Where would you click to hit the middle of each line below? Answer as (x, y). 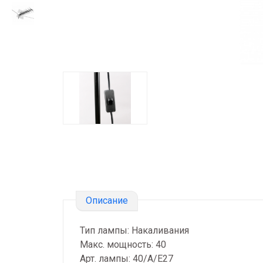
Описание (107, 200)
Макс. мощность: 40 (123, 245)
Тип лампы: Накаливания (134, 230)
